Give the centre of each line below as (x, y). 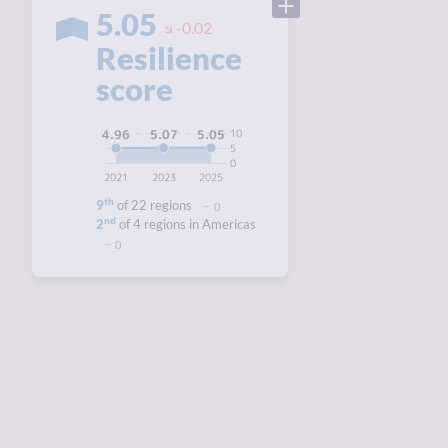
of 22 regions (154, 205)
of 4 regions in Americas (186, 224)
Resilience (169, 58)
